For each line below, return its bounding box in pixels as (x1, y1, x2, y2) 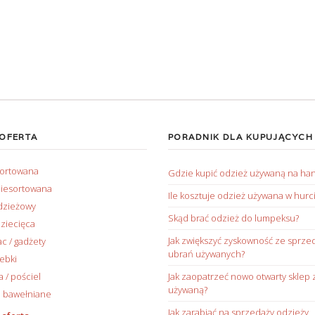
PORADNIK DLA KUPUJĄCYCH (168, 131, 314, 143)
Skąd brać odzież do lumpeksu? (168, 212, 299, 225)
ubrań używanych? (168, 247, 245, 261)
